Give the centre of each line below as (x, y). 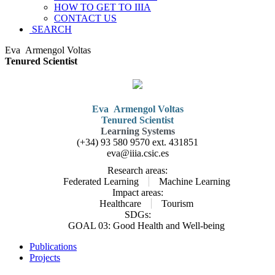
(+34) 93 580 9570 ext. (123, 142)
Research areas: (137, 170)
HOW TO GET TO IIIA (103, 7)
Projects (45, 258)
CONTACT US (85, 18)
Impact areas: (137, 192)
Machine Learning (194, 181)
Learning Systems (137, 131)
